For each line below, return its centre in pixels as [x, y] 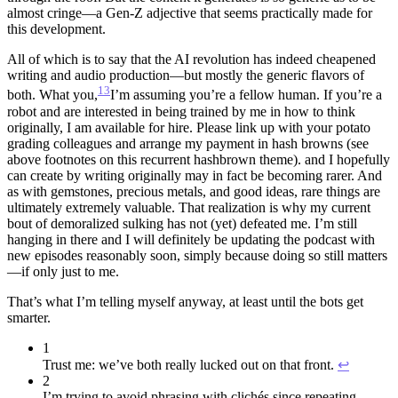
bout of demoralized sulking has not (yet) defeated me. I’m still [182, 223]
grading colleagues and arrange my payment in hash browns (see [188, 143]
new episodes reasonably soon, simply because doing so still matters [197, 255]
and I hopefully [346, 159]
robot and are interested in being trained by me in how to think [181, 111]
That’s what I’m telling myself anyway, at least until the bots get [185, 301]
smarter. [29, 317]
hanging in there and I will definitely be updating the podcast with [191, 239]
